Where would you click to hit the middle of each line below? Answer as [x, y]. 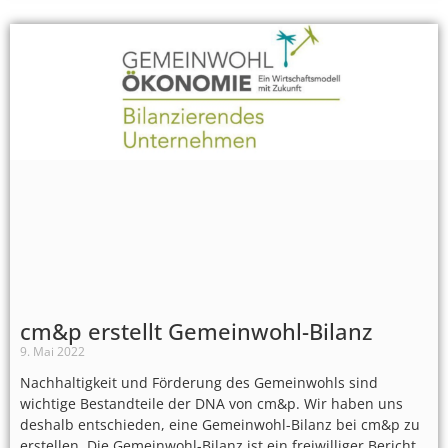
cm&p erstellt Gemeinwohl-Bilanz [196, 331]
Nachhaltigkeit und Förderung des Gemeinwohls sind [199, 383]
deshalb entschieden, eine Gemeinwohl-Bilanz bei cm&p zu [220, 425]
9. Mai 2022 [52, 352]
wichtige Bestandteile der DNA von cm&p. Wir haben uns [211, 404]
